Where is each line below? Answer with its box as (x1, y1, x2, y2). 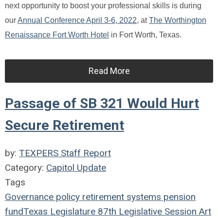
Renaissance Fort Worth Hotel (5, 30, 109, 39)
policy (54, 191, 80, 202)
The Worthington (149, 16, 206, 24)
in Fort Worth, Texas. (109, 30, 182, 39)
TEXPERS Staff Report (19, 147, 111, 159)
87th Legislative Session (95, 205, 197, 217)
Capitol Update (46, 162, 106, 173)
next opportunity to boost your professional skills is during (5, 1, 201, 10)
